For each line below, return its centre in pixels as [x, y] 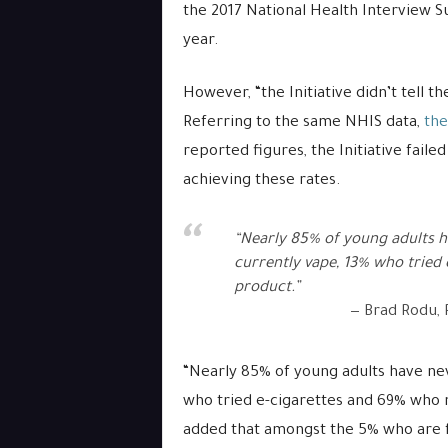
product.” [266, 288]
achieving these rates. [261, 181]
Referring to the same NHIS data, [301, 123]
